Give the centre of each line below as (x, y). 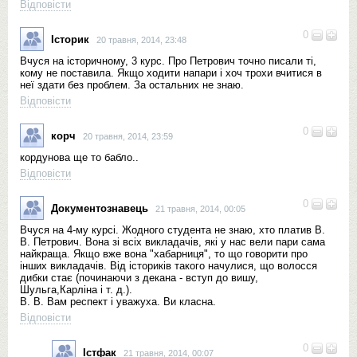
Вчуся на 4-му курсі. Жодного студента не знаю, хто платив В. (173, 230)
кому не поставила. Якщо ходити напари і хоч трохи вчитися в (171, 73)
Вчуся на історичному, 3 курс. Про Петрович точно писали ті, (168, 61)
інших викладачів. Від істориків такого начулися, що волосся (169, 266)
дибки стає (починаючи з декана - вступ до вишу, (139, 278)
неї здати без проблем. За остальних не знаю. (132, 85)
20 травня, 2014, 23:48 (141, 39)
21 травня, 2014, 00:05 (200, 208)
